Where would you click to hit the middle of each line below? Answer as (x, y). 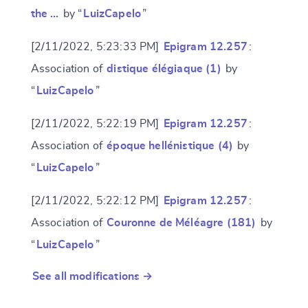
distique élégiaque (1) (164, 69)
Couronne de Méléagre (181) (181, 223)
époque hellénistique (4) (170, 146)
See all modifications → (92, 277)
